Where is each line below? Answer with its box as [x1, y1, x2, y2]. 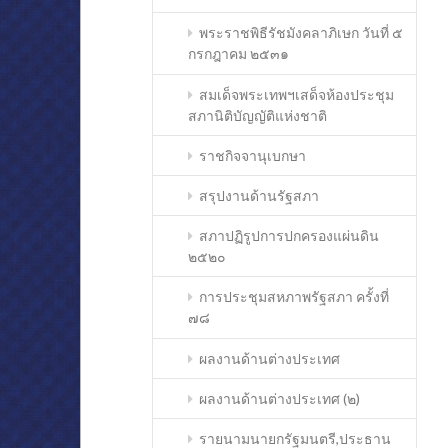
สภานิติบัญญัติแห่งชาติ [188, 106, 328, 124]
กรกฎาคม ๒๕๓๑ [188, 45, 290, 63]
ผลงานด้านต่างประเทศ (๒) [198, 389, 360, 407]
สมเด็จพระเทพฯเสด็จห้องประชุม [198, 85, 394, 103]
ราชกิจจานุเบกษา [198, 146, 306, 164]
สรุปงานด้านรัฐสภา [198, 187, 319, 205]
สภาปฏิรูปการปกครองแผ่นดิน [198, 227, 379, 245]
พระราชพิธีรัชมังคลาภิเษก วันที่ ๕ [198, 24, 403, 42]
